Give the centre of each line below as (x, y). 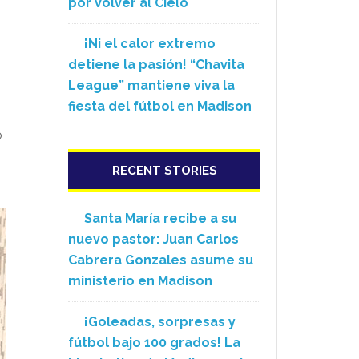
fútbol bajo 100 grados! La (154, 343)
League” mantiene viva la (151, 85)
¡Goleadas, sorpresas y (160, 322)
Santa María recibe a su (160, 218)
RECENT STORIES (164, 171)
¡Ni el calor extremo (150, 44)
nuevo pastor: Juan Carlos (153, 239)
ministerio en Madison (140, 281)
